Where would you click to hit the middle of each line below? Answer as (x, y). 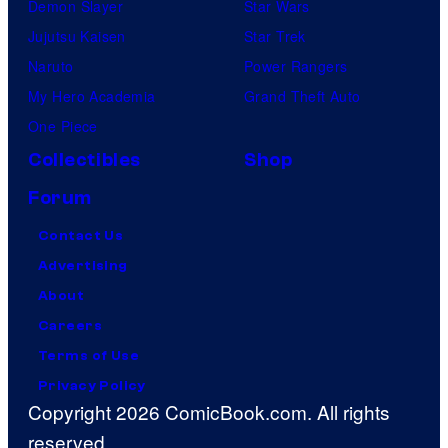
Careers (70, 325)
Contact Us (81, 235)
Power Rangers (296, 65)
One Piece (63, 125)
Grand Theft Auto (302, 95)
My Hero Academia (92, 95)
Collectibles (84, 159)
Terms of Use (89, 355)
